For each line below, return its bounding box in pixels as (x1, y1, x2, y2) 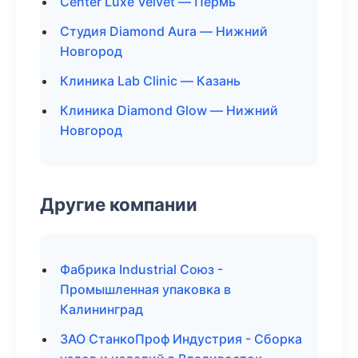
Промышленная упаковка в (60, 281, 231, 297)
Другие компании (40, 193, 197, 215)
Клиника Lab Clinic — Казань (60, 73, 241, 89)
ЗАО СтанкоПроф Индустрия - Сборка (60, 331, 302, 347)
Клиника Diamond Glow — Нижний (60, 102, 278, 118)
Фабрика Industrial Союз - (60, 261, 223, 277)
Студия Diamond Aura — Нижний (60, 23, 268, 39)
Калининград (60, 301, 143, 317)
